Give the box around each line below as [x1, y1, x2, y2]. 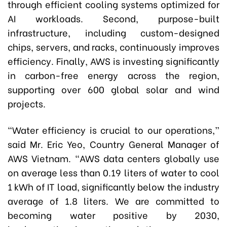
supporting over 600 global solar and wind [8, 82, 219, 96]
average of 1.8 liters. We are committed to [8, 194, 219, 207]
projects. [8, 96, 46, 110]
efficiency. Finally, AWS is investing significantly [8, 54, 219, 67]
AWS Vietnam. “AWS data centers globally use [8, 151, 219, 165]
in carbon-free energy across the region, [8, 68, 219, 82]
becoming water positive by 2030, [8, 208, 219, 221]
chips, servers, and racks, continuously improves [8, 40, 219, 53]
